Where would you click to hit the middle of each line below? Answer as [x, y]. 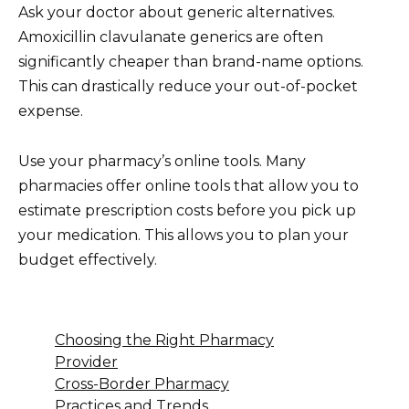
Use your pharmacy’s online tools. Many [162, 161]
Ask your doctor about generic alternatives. [177, 13]
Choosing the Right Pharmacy [164, 340]
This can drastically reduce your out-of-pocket [188, 87]
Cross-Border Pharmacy [142, 383]
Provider [86, 362]
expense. [51, 111]
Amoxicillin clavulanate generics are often [171, 37]
